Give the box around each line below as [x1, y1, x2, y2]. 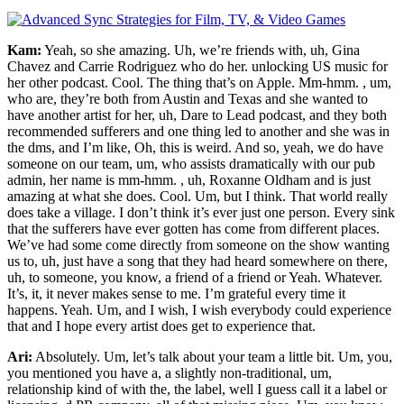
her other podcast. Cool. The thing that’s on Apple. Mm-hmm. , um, [7, 75, 391, 91]
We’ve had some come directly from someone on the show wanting [7, 237, 390, 253]
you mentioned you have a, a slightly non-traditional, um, [7, 365, 332, 381]
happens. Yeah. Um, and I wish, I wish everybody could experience [7, 302, 391, 318]
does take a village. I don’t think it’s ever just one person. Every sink [7, 205, 395, 221]
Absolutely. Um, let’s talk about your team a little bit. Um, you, [32, 349, 392, 365]
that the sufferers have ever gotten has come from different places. [7, 221, 380, 237]
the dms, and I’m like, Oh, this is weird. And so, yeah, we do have [7, 140, 383, 156]
